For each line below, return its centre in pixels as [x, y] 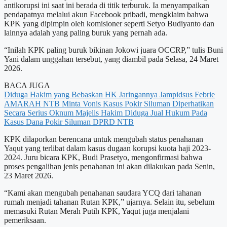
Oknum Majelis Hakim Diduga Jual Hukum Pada [128, 112]
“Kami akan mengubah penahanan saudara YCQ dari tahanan [103, 193]
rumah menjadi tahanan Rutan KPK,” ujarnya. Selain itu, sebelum [109, 202]
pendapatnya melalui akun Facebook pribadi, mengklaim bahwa [106, 14]
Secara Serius [27, 112]
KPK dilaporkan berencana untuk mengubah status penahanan [104, 139]
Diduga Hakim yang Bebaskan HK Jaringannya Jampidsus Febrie [109, 94]
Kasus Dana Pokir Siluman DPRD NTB [69, 122]
